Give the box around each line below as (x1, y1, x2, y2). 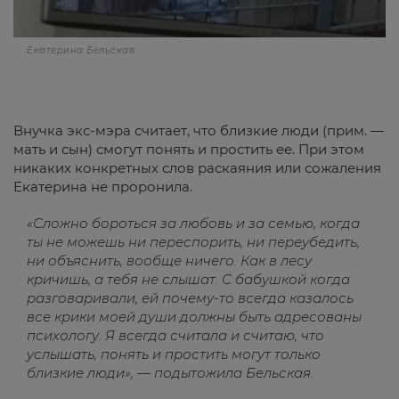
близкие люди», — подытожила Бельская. (27, 363, 313, 381)
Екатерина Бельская (27, 44, 134, 56)
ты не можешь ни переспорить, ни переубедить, (27, 232, 360, 250)
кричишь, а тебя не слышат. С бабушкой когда (27, 270, 350, 288)
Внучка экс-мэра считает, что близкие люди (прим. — (13, 121, 384, 139)
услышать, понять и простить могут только (27, 345, 321, 362)
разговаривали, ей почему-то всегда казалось (27, 289, 354, 306)
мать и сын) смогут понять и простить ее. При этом (13, 140, 364, 158)
